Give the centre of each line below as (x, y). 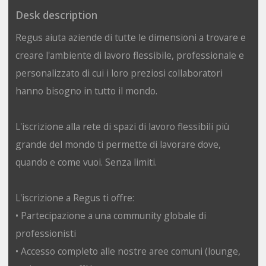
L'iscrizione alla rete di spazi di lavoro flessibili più (122, 126)
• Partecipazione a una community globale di (110, 215)
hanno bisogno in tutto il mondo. (86, 91)
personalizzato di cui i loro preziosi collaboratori (119, 73)
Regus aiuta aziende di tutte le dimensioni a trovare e (130, 37)
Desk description (56, 15)
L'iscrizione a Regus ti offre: (75, 197)
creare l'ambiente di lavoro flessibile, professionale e (129, 55)
